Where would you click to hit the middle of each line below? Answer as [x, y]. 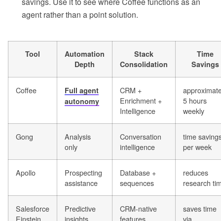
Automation [85, 54]
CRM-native [138, 208]
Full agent [82, 90]
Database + [138, 172]
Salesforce [33, 208]
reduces [196, 172]
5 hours [195, 100]
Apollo [26, 172]
